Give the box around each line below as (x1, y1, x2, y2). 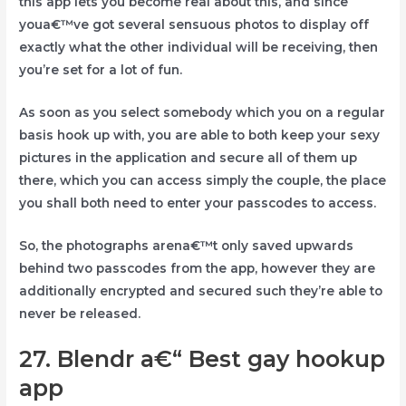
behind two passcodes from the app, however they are (19, 260, 376, 275)
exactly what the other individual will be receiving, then (19, 39, 379, 54)
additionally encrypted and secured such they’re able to (19, 283, 383, 298)
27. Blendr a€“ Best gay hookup (19, 345, 386, 373)
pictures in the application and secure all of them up (19, 150, 358, 165)
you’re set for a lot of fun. (19, 62, 183, 77)
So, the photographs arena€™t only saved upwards (19, 237, 354, 253)
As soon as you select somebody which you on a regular (19, 104, 386, 120)
